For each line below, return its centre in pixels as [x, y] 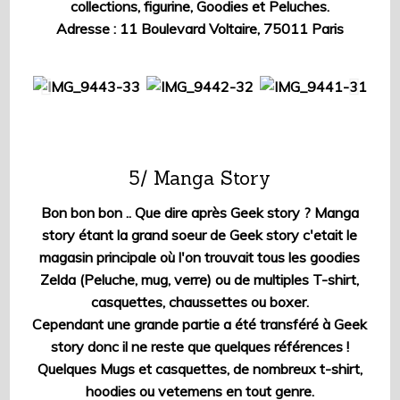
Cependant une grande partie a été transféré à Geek [200, 324]
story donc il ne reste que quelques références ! [200, 346]
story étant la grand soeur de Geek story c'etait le [200, 234]
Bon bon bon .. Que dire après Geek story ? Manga [200, 212]
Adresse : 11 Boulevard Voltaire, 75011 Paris [200, 28]
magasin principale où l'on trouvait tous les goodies [200, 257]
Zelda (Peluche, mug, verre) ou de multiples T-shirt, [200, 279]
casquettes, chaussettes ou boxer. [200, 301]
